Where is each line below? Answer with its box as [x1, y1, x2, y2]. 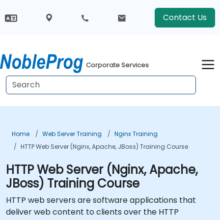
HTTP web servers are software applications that [6, 194, 196, 206]
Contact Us [163, 12, 207, 23]
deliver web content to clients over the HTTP [6, 206, 179, 218]
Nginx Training [114, 130, 158, 138]
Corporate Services [86, 60, 149, 70]
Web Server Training [42, 130, 102, 138]
